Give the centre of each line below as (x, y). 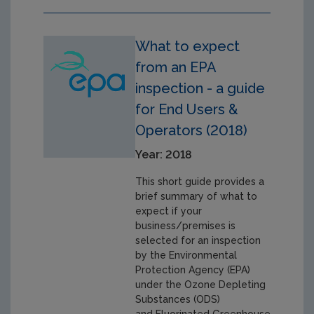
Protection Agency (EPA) (193, 269)
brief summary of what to (196, 196)
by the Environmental (186, 255)
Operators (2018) (191, 130)
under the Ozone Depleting (200, 284)
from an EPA (176, 67)
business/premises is (185, 225)
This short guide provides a (200, 181)
